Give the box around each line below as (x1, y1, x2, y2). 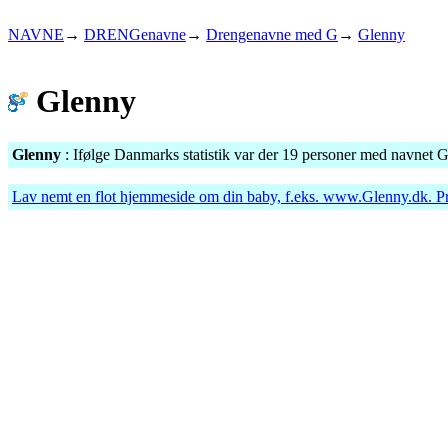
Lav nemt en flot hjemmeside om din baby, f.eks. (12, 187, 323, 205)
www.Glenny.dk (323, 187, 428, 205)
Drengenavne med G (206, 26, 338, 43)
